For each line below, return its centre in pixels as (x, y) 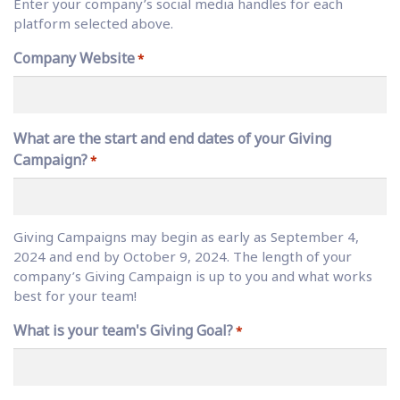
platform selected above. (93, 23)
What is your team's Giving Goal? (123, 330)
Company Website (74, 58)
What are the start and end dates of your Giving (172, 138)
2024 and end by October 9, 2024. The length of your (183, 256)
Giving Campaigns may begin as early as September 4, (186, 236)
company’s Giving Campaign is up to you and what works (193, 275)
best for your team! (75, 295)
